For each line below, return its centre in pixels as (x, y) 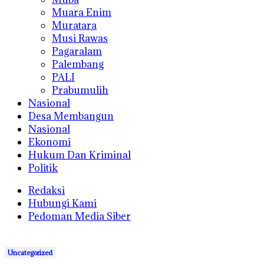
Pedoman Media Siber (80, 216)
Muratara (74, 25)
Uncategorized (30, 253)
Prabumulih (80, 90)
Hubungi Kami (62, 203)
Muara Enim (82, 12)
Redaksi (47, 190)
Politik (43, 168)
